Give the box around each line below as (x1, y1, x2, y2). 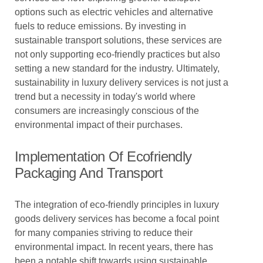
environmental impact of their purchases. (15, 120, 183, 130)
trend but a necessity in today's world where (15, 92, 195, 102)
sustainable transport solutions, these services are (15, 35, 222, 45)
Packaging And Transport (15, 165, 163, 181)
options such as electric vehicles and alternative (15, 7, 213, 17)
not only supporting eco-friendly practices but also (15, 49, 220, 59)
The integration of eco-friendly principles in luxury (15, 200, 219, 210)
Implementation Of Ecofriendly (15, 149, 192, 164)
